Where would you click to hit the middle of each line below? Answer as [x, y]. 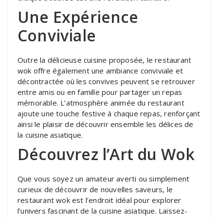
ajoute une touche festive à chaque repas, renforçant [109, 113]
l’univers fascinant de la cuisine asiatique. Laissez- [103, 210]
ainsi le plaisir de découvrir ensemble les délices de [106, 124]
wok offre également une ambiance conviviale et [100, 70]
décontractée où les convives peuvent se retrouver [106, 81]
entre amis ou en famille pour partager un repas [100, 92]
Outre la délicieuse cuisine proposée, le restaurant [105, 60]
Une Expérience [78, 17]
